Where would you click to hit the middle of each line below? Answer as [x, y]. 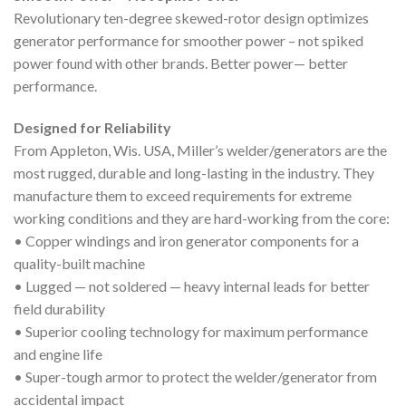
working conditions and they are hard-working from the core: [202, 218]
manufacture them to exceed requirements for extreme [183, 196]
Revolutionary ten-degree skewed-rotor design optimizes [191, 18]
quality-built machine [79, 264]
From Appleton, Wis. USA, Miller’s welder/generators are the [200, 150]
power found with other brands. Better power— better [181, 63]
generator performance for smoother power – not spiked [188, 41]
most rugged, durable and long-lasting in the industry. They [194, 173]
